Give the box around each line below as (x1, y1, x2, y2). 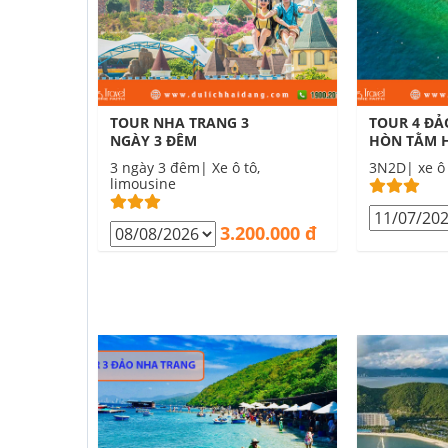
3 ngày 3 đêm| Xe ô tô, (110, 158, 260, 177)
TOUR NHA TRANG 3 (110, 113, 249, 132)
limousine (110, 174, 176, 193)
